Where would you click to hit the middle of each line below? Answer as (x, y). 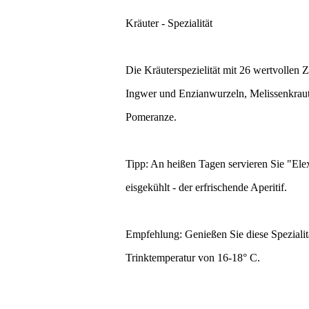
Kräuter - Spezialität (169, 23)
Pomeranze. (151, 117)
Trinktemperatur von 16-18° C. (193, 258)
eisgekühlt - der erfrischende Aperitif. (206, 188)
